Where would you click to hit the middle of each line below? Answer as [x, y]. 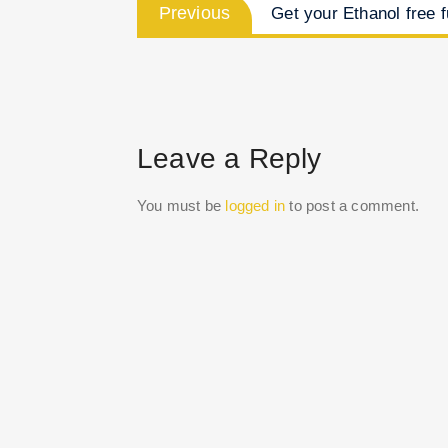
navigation [206, 39]
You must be [181, 205]
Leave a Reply [229, 158]
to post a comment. [352, 205]
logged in [255, 205]
